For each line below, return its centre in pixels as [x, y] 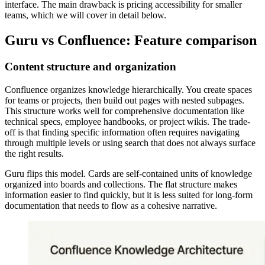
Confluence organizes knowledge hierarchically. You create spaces [128, 89]
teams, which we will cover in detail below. [85, 15]
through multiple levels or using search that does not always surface [130, 143]
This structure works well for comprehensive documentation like [125, 111]
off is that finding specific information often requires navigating [122, 132]
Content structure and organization [91, 67]
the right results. [34, 153]
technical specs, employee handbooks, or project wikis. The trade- [127, 121]
